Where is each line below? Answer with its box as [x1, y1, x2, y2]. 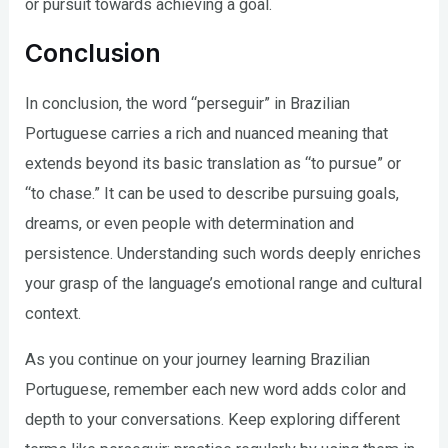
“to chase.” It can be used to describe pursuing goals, [25, 183, 400, 203]
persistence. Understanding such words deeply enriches [25, 243, 422, 263]
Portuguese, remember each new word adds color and [25, 379, 407, 399]
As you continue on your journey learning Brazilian [25, 349, 371, 369]
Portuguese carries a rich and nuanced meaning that [25, 123, 389, 143]
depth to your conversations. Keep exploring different [25, 409, 401, 429]
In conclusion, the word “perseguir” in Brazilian [25, 93, 351, 113]
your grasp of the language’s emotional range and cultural [25, 273, 423, 293]
